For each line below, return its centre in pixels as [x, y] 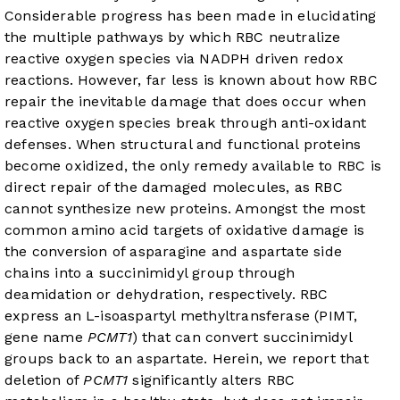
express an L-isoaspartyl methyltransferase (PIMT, [181, 316]
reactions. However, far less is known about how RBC [191, 80]
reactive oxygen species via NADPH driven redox [174, 59]
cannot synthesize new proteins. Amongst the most [185, 209]
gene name [46, 337]
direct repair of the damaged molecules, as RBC [174, 187]
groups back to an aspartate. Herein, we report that [187, 359]
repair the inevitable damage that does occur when [186, 102]
